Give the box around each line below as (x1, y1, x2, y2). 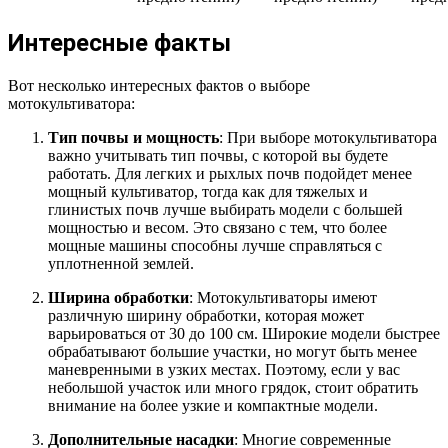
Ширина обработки (48, 288, 189, 306)
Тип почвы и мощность (48, 128, 219, 146)
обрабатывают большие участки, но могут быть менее (48, 342, 417, 360)
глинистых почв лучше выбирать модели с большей (48, 200, 403, 218)
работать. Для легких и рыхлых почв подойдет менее (48, 164, 412, 182)
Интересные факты (8, 28, 231, 57)
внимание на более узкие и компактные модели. (48, 396, 378, 414)
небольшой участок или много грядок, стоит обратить (48, 378, 418, 396)
